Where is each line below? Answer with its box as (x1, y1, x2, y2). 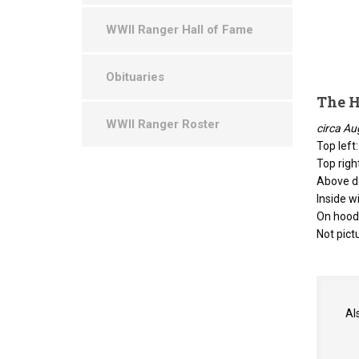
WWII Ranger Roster (106, 117, 220, 131)
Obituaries (106, 70, 164, 84)
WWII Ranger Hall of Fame (106, 22, 253, 37)
